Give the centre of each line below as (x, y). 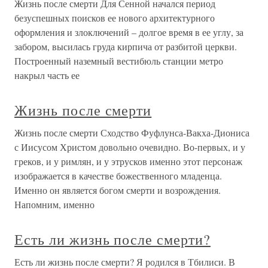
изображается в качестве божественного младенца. (118, 176)
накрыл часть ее (47, 75)
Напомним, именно (54, 205)
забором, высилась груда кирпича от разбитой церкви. (126, 47)
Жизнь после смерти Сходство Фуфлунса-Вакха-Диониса (132, 133)
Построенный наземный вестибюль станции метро (119, 61)
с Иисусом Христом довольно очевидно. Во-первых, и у (130, 147)
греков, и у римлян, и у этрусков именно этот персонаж (128, 162)
